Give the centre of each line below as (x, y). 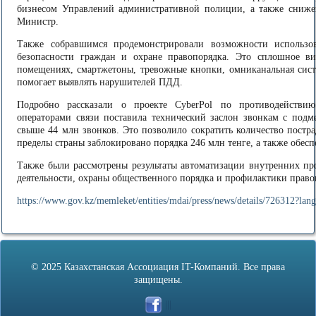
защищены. (158, 280)
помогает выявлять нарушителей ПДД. (100, 83)
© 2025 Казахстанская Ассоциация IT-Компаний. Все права (158, 267)
